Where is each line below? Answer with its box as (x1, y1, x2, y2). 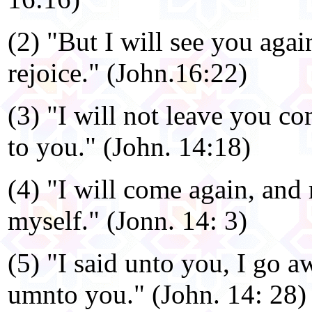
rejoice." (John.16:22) (8, 58, 247, 88)
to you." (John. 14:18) (8, 132, 251, 162)
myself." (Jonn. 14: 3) (8, 205, 247, 236)
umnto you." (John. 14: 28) (8, 279, 306, 310)
